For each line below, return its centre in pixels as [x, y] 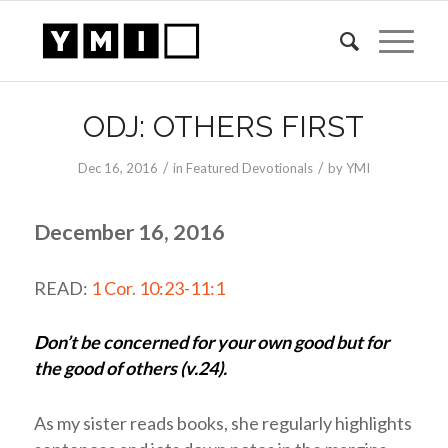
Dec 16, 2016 [117, 168]
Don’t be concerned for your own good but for [211, 342]
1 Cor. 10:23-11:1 [157, 287]
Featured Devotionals [249, 168]
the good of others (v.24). [130, 368]
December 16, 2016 [129, 231]
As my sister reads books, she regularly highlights [222, 423]
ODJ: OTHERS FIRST [224, 126]
